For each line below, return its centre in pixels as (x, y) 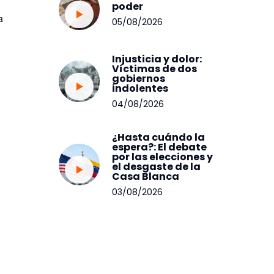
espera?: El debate (160, 147)
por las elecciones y (163, 157)
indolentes (140, 88)
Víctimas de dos (155, 68)
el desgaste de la (157, 166)
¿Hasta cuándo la (159, 137)
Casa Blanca (146, 176)
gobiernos (139, 78)
